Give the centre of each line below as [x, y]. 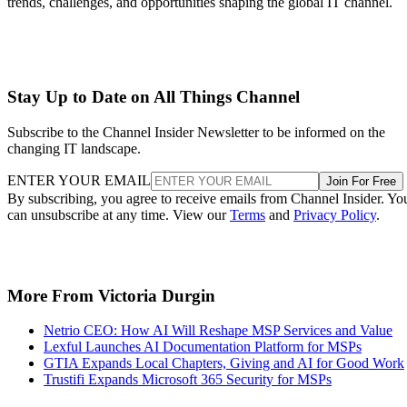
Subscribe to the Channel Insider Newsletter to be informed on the [196, 132]
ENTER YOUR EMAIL [79, 180]
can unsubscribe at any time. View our [119, 214]
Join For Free [361, 181]
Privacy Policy [335, 214]
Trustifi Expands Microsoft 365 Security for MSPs [188, 380]
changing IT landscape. [74, 148]
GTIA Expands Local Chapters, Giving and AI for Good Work [224, 363]
